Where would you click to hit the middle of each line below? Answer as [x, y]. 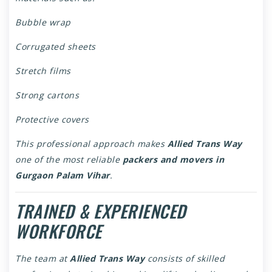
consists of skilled [185, 259]
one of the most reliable [69, 160]
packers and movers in [173, 160]
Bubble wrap [43, 22]
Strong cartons [47, 95]
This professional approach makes [91, 144]
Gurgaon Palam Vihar [63, 175]
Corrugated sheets [56, 47]
